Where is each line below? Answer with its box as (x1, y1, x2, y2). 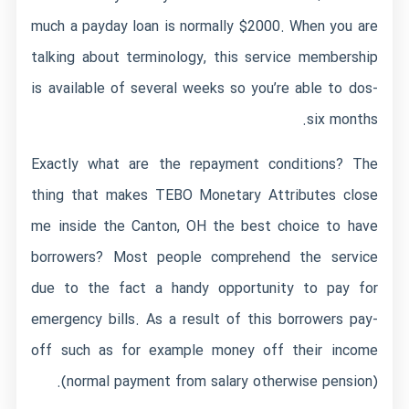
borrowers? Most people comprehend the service (31, 246, 378, 269)
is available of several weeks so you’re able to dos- (31, 78, 378, 100)
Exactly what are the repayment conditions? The (31, 153, 378, 176)
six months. (306, 109, 378, 131)
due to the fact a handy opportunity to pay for (31, 278, 378, 300)
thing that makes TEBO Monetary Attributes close (31, 184, 378, 207)
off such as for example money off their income (31, 340, 378, 362)
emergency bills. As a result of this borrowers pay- (31, 309, 378, 331)
